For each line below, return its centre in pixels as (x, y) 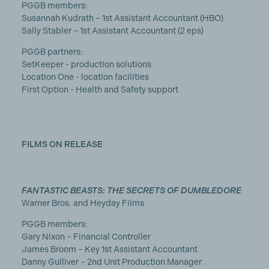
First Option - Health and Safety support (100, 89)
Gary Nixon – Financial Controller (86, 237)
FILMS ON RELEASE (62, 144)
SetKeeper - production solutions (86, 64)
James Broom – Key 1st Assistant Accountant (109, 249)
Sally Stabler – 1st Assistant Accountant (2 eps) (112, 31)
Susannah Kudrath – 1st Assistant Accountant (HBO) (122, 18)
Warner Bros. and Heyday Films (83, 203)
